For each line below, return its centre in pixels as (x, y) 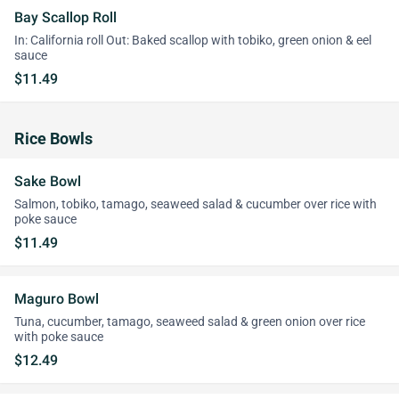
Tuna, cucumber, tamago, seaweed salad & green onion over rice (190, 322)
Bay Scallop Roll (65, 17)
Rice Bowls (53, 139)
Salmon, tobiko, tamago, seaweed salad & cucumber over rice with (195, 204)
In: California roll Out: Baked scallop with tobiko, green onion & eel (193, 41)
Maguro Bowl (57, 299)
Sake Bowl (48, 181)
